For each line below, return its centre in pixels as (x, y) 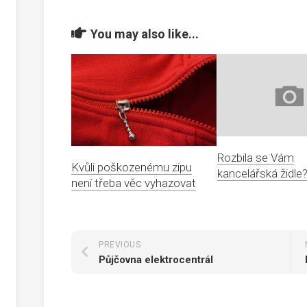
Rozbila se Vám (256, 157)
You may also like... (145, 34)
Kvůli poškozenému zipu (132, 167)
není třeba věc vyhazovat (134, 183)
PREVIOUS (120, 245)
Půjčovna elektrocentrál (156, 260)
